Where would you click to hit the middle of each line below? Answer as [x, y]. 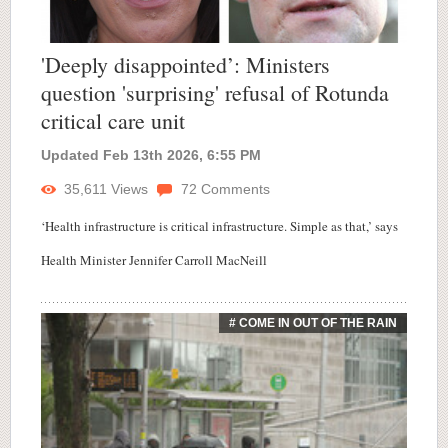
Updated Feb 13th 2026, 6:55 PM [151, 155]
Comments [233, 189]
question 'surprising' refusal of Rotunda [215, 93]
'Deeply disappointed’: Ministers [185, 65]
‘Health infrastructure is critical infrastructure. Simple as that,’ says [219, 226]
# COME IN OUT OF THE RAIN [313, 323]
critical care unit [113, 121]
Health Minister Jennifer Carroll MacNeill [154, 260]
